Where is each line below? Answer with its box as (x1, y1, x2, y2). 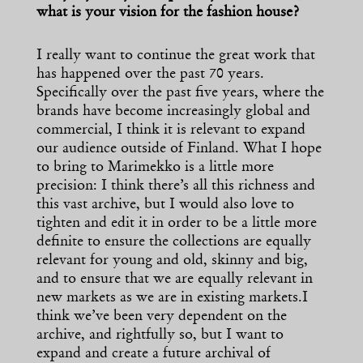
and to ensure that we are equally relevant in (36, 272, 313, 288)
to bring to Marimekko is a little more (36, 160, 274, 176)
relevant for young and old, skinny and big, (36, 254, 308, 269)
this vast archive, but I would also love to (36, 198, 294, 213)
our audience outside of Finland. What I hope (36, 142, 322, 157)
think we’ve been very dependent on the (36, 310, 287, 325)
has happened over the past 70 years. (36, 67, 264, 83)
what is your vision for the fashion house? (36, 6, 299, 21)
